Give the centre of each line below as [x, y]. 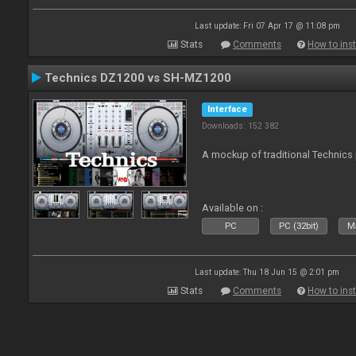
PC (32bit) [299, 226]
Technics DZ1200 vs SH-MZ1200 [138, 78]
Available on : [233, 208]
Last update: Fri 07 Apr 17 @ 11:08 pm [267, 26]
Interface [228, 109]
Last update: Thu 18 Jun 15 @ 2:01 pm [267, 272]
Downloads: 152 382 [241, 126]
